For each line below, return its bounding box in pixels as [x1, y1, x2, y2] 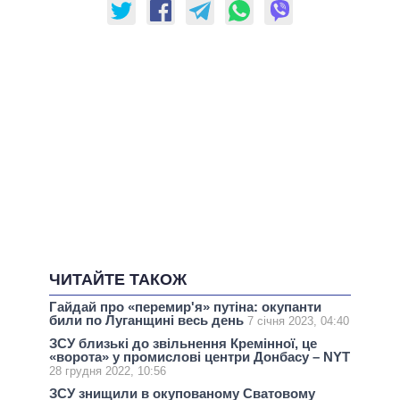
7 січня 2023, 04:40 [247, 313, 349, 328]
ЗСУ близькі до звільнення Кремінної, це [49, 336, 317, 351]
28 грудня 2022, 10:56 [49, 364, 166, 378]
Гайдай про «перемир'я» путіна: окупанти [49, 298, 321, 314]
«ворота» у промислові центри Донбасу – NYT [49, 349, 350, 364]
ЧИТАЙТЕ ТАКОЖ [49, 271, 187, 289]
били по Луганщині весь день [49, 312, 247, 328]
